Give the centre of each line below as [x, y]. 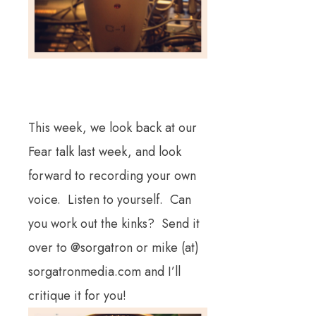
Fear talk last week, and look [105, 151]
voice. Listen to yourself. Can [110, 199]
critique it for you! [79, 295]
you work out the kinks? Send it [114, 223]
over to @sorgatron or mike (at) [114, 247]
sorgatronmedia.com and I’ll [104, 271]
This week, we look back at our [113, 127]
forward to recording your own [112, 175]
